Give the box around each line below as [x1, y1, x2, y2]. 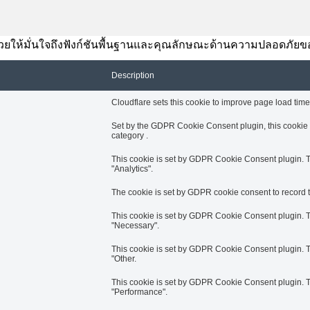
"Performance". [111, 286, 167, 297]
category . [111, 130, 148, 140]
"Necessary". [111, 220, 159, 230]
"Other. [111, 253, 136, 264]
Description [111, 70, 154, 80]
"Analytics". [111, 163, 153, 174]
